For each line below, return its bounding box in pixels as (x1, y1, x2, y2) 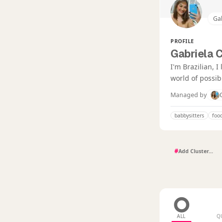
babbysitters (174, 112, 204, 119)
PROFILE (170, 38, 194, 45)
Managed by (170, 91, 207, 100)
